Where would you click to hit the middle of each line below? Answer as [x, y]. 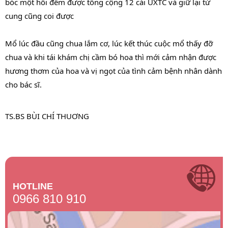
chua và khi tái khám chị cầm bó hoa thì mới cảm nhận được [111, 57]
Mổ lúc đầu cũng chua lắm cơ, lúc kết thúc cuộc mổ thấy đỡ [109, 43]
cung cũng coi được [39, 16]
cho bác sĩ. [23, 84]
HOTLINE [33, 186]
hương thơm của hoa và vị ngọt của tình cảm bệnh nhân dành [113, 70]
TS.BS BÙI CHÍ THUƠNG [47, 116]
